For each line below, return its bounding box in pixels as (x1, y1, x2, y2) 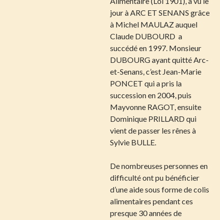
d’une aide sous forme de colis (110, 185, 209, 194)
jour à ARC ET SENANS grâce (110, 8, 210, 17)
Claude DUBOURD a (110, 31, 182, 41)
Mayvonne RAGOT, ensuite (110, 102, 201, 111)
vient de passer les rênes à (110, 126, 196, 135)
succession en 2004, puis (110, 90, 192, 100)
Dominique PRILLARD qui (110, 114, 196, 123)
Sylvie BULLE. (110, 137, 156, 147)
